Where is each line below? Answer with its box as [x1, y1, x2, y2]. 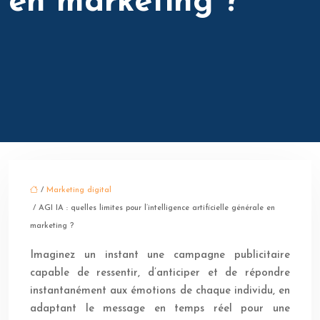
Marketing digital [46, 186, 111, 195]
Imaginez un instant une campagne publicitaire [30, 250, 290, 261]
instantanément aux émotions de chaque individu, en [30, 286, 290, 297]
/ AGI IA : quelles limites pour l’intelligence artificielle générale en [30, 204, 275, 213]
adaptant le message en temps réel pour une [30, 304, 290, 315]
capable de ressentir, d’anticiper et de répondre [30, 268, 290, 279]
